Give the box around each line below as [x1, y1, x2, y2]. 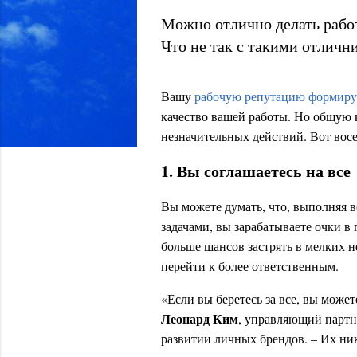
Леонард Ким [161, 309, 238, 328]
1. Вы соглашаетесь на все [161, 159, 351, 182]
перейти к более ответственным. [161, 257, 339, 274]
